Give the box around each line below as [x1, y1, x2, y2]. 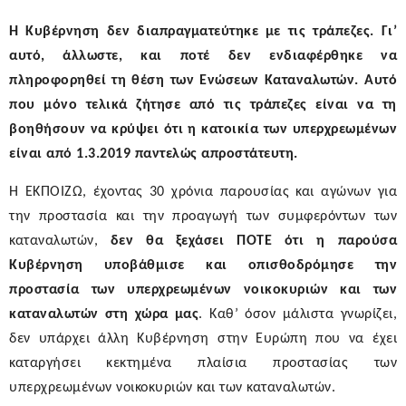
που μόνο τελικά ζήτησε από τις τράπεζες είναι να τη [9, 98, 397, 113]
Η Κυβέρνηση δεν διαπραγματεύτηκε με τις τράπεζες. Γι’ [9, 24, 397, 40]
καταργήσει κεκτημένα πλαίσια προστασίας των [9, 356, 397, 372]
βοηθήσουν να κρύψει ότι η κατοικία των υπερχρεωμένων [9, 122, 397, 138]
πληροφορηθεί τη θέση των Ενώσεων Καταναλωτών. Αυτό [9, 73, 397, 89]
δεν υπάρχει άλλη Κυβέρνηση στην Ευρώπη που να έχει [9, 332, 397, 347]
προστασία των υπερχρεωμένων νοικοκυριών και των [9, 283, 397, 298]
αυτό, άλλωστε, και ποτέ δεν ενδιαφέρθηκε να [9, 49, 397, 64]
